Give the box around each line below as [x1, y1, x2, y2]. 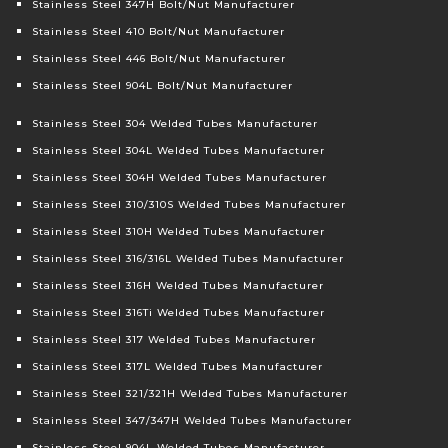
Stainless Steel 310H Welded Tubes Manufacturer [32, 225, 326, 239]
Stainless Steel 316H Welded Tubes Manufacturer [32, 279, 325, 293]
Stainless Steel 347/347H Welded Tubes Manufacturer [32, 414, 353, 428]
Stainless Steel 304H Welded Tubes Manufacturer [32, 171, 328, 185]
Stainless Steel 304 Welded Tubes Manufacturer [32, 117, 319, 131]
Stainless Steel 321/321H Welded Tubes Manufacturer [32, 387, 349, 401]
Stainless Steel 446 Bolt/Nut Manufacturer [32, 52, 287, 66]
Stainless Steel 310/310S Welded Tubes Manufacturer [32, 198, 347, 212]
